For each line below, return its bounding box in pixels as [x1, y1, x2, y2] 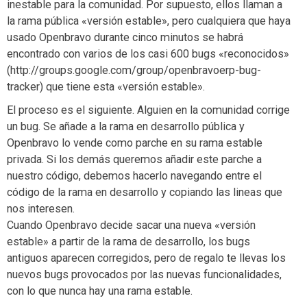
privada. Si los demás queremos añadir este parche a [7, 153, 262, 166]
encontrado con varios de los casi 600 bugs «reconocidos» [7, 47, 289, 60]
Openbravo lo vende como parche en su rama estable [7, 136, 262, 149]
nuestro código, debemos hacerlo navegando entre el [7, 169, 262, 182]
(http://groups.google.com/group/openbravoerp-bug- [7, 64, 261, 77]
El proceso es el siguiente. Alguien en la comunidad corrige [7, 103, 290, 116]
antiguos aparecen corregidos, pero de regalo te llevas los [7, 251, 286, 265]
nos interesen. [7, 202, 75, 215]
